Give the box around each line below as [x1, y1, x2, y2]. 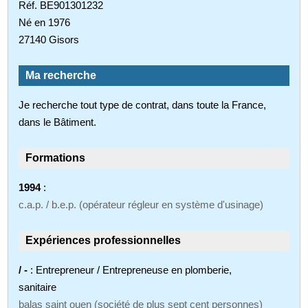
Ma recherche [25, 69, 97, 81]
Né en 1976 [19, 16, 71, 28]
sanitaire [19, 280, 57, 293]
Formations [25, 151, 86, 164]
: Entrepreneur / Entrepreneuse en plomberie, [30, 263, 232, 276]
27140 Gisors [19, 33, 80, 45]
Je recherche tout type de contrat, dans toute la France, [19, 98, 267, 111]
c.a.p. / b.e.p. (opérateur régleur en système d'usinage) [19, 198, 264, 210]
